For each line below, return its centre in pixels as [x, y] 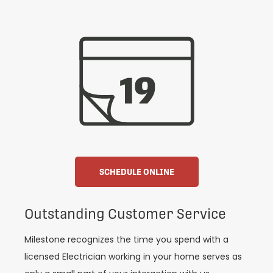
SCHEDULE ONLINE [136, 172]
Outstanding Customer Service [125, 214]
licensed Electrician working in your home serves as [133, 256]
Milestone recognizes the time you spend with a [126, 239]
